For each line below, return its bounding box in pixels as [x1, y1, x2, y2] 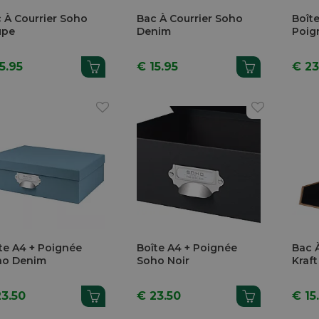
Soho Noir [137, 254, 190, 268]
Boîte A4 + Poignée [137, 241, 238, 255]
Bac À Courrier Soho [137, 11, 244, 25]
